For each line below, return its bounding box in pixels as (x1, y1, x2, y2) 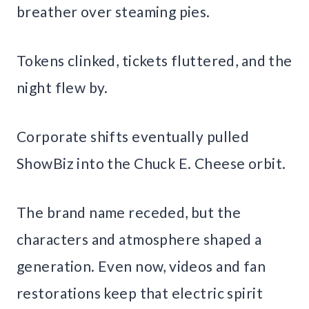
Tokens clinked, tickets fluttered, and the (17, 51, 292, 69)
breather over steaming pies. (17, 2, 210, 20)
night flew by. (17, 78, 108, 96)
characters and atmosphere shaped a (17, 230, 262, 248)
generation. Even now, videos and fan (17, 257, 266, 275)
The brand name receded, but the (17, 203, 241, 221)
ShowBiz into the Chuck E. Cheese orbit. (17, 154, 286, 172)
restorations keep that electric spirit (17, 283, 263, 301)
